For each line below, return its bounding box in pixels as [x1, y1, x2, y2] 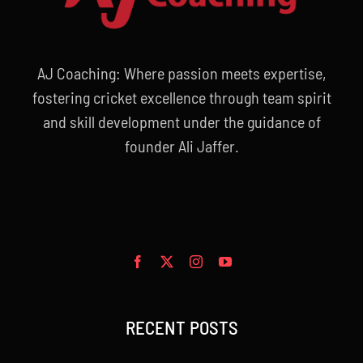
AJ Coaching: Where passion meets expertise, [37, 63, 326, 83]
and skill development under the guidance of [42, 112, 321, 132]
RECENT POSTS [125, 316, 238, 340]
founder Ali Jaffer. [124, 136, 239, 156]
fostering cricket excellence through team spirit [32, 88, 331, 108]
